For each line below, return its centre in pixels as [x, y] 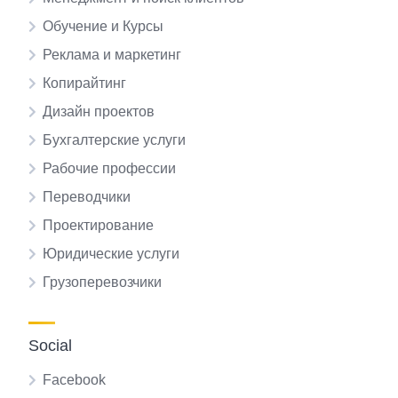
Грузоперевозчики [102, 283]
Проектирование [98, 226]
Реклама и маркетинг [112, 55]
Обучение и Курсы [103, 27]
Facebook [74, 380]
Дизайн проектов [99, 112]
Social [50, 346]
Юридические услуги [111, 254]
